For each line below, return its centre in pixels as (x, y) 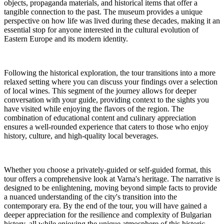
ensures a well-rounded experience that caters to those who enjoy (106, 127)
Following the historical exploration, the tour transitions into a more (110, 73)
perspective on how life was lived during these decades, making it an (112, 21)
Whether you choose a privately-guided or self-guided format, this (107, 170)
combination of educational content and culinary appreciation (100, 118)
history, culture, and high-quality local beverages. (81, 136)
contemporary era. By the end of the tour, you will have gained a (105, 206)
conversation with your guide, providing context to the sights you (106, 100)
